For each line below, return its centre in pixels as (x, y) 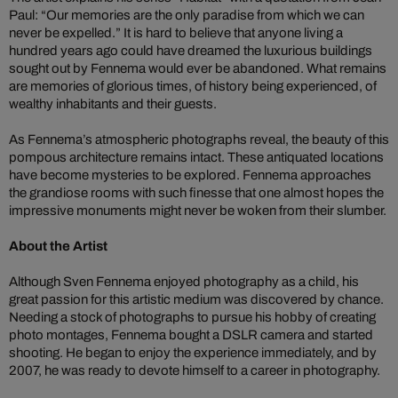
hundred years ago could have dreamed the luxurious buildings (191, 50)
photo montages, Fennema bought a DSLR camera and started (191, 334)
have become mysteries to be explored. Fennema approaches (190, 175)
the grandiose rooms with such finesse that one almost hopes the (196, 192)
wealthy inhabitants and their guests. (113, 103)
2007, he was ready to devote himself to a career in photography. (195, 370)
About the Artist (58, 246)
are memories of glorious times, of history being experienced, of (193, 86)
